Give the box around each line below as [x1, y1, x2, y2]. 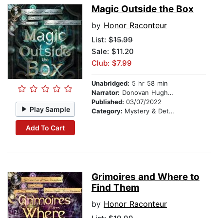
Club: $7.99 [91, 58, 132, 68]
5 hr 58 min [129, 79, 168, 88]
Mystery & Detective [125, 107, 169, 115]
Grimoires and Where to [91, 171, 200, 183]
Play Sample [30, 105, 71, 113]
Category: [91, 107, 125, 115]
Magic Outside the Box [91, 3, 194, 15]
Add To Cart [25, 123, 65, 132]
